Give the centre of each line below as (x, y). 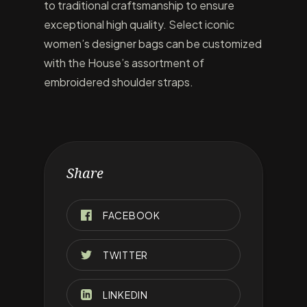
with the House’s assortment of (124, 63)
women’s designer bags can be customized (153, 44)
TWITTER (125, 255)
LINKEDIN (125, 295)
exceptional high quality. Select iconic (139, 24)
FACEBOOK (132, 215)
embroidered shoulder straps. (119, 82)
